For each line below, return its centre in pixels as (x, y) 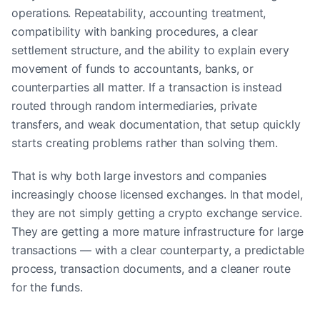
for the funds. (47, 287)
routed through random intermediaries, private (134, 105)
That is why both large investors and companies (139, 175)
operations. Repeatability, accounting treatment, (139, 12)
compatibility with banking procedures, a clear (135, 31)
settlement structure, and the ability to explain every (150, 50)
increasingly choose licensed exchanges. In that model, (157, 194)
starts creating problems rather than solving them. (145, 142)
